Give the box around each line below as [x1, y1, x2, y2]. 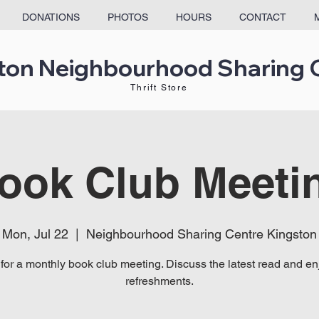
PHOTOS [107, 11, 148, 23]
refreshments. [125, 274, 194, 288]
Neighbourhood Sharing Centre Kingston [86, 226, 317, 241]
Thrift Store [130, 83, 188, 93]
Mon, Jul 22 [2, 226, 68, 241]
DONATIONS [21, 11, 80, 23]
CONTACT [239, 11, 286, 23]
